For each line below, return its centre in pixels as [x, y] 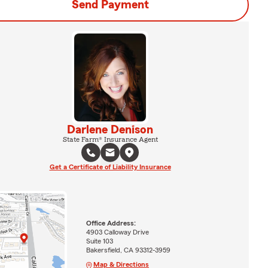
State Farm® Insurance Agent [110, 139]
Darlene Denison [110, 130]
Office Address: [111, 223]
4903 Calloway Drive [117, 232]
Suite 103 [99, 241]
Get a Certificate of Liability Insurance [110, 167]
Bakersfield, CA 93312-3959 [128, 250]
